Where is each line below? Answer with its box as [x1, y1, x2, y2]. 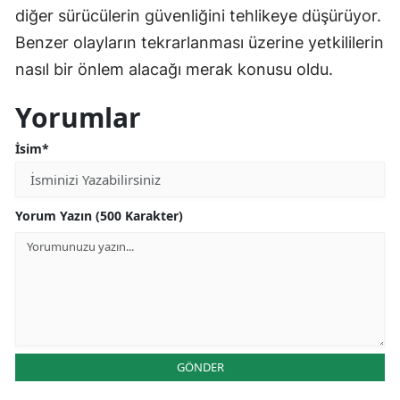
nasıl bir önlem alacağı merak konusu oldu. [15, 59, 333, 79]
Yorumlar [15, 98, 141, 136]
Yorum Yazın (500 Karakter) [15, 206, 183, 224]
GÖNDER [176, 358, 224, 375]
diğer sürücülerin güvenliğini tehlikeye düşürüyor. [15, 5, 381, 25]
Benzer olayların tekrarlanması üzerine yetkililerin [15, 32, 384, 52]
